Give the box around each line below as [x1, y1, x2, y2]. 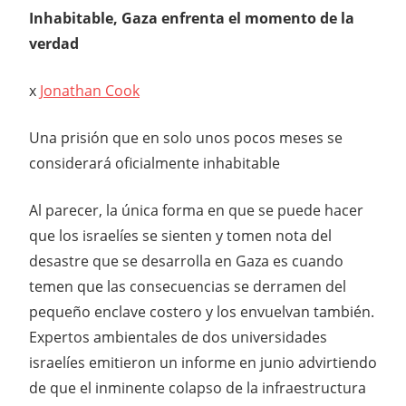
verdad [29, 33, 79, 53]
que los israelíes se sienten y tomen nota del [29, 225, 332, 246]
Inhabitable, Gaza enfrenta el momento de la [29, 7, 354, 28]
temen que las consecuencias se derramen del [29, 275, 346, 296]
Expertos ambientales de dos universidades [29, 326, 327, 347]
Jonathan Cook [40, 80, 140, 101]
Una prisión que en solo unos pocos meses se [29, 127, 343, 148]
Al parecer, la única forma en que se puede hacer [29, 199, 363, 220]
